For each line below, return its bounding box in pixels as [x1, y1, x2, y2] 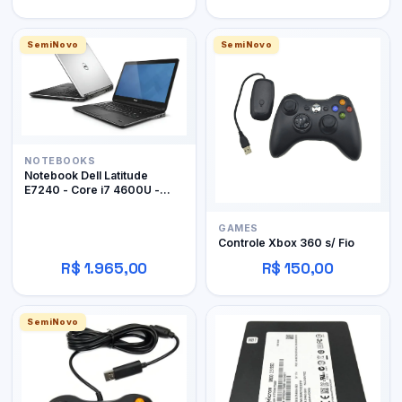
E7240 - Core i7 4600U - [24, 182, 161, 197]
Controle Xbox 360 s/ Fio [218, 235, 354, 249]
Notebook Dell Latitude [24, 168, 149, 182]
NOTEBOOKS [24, 154, 96, 167]
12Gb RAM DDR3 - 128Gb [24, 197, 160, 211]
